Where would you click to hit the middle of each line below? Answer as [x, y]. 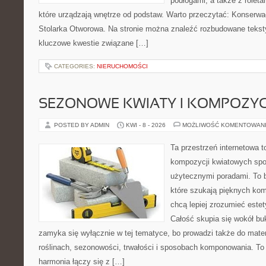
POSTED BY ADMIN [83, 125]
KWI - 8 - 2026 [146, 125]
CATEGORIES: [75, 66]
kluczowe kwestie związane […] [94, 43]
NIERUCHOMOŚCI [122, 66]
